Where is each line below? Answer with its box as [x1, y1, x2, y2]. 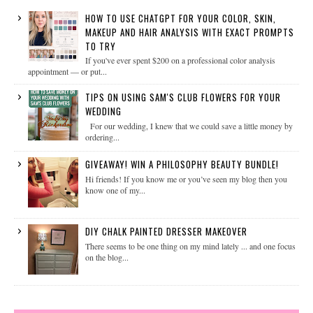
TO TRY [85, 38, 116, 53]
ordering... [85, 131, 119, 143]
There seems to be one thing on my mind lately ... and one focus [85, 240, 296, 252]
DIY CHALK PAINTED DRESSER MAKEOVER [85, 224, 247, 239]
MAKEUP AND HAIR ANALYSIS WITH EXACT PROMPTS [85, 24, 294, 39]
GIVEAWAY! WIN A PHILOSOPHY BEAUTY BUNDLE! [85, 157, 279, 172]
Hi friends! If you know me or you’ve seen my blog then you [85, 173, 287, 184]
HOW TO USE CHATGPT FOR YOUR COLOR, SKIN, [85, 10, 276, 25]
